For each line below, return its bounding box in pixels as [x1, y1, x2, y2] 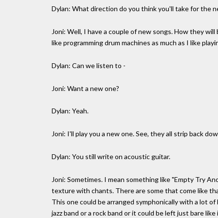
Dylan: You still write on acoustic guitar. [52, 152, 170, 161]
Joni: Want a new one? [52, 84, 119, 92]
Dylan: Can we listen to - [52, 61, 126, 70]
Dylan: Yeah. [52, 107, 89, 115]
